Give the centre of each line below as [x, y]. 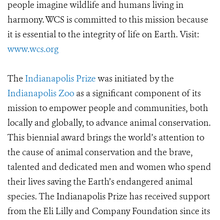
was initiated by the [135, 79]
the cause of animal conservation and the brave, [100, 152]
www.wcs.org [33, 49]
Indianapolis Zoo [41, 93]
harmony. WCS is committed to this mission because [108, 20]
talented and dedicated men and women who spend [109, 167]
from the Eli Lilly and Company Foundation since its [109, 211]
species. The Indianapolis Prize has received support [109, 196]
